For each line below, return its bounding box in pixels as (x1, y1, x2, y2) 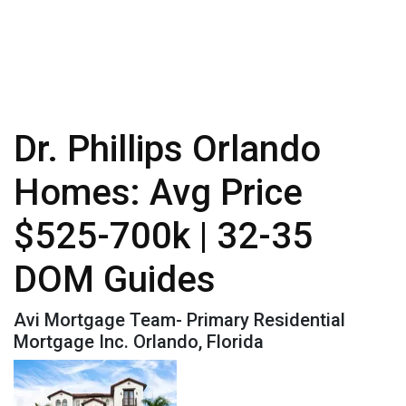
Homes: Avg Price (14, 171, 303, 215)
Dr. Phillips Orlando (14, 128, 321, 171)
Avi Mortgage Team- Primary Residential (14, 309, 345, 332)
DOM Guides (14, 258, 216, 302)
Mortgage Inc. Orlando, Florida (14, 331, 264, 353)
